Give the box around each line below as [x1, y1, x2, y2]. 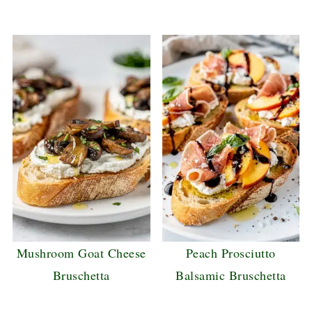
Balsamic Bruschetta [175, 266, 286, 283]
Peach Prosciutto [185, 244, 276, 261]
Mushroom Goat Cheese [16, 244, 146, 261]
